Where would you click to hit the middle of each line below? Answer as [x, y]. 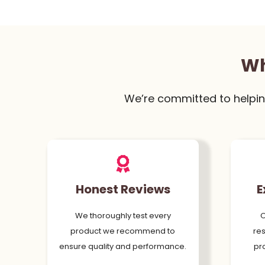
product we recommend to [123, 231]
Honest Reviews [123, 189]
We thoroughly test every [123, 215]
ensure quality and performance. [123, 246]
